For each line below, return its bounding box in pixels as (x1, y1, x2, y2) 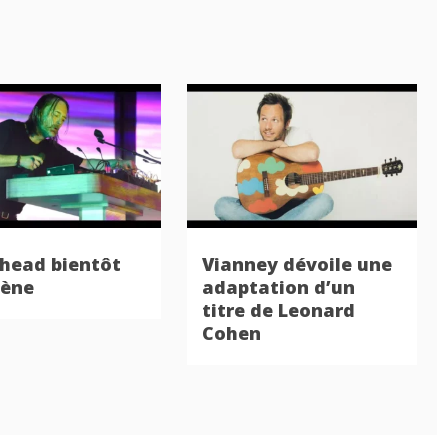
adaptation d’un (201, 275, 355, 300)
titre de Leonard (201, 298, 355, 323)
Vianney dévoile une (201, 252, 392, 277)
